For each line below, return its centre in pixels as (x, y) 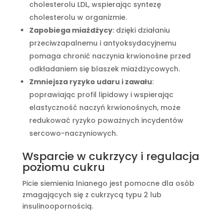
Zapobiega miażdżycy (71, 30)
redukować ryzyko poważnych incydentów (106, 121)
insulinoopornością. (57, 206)
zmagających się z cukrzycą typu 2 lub (92, 195)
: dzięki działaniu (141, 30)
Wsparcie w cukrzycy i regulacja (111, 157)
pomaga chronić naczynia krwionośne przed (110, 56)
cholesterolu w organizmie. (78, 18)
